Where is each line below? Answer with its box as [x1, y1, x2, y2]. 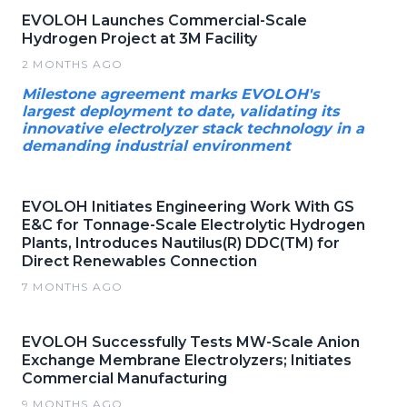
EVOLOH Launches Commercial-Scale [22, 11, 307, 29]
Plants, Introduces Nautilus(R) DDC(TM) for [22, 233, 340, 252]
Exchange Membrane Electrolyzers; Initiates [22, 351, 352, 369]
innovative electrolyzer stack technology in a [22, 119, 364, 137]
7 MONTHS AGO [22, 279, 124, 293]
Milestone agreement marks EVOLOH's [22, 84, 319, 103]
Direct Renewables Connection [22, 252, 257, 270]
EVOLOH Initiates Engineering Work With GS [22, 197, 354, 215]
